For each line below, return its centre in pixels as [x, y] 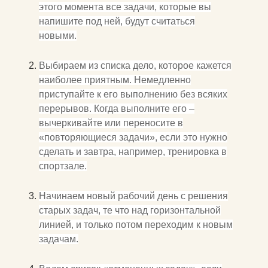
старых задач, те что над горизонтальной [130, 211]
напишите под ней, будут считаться [117, 22]
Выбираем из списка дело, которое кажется [135, 66]
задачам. [59, 239]
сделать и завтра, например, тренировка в [133, 152]
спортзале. [63, 166]
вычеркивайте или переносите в [111, 123]
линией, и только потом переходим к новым [136, 225]
